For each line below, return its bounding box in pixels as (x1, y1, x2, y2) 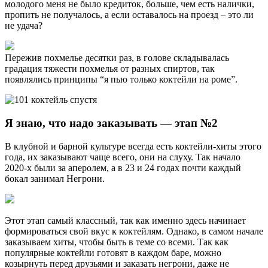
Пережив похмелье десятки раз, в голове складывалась (5, 53, 229, 63)
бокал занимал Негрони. (5, 173, 107, 184)
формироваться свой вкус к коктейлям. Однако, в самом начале (5, 226, 263, 236)
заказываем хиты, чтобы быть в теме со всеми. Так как (5, 236, 229, 247)
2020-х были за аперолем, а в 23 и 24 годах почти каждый (5, 162, 241, 173)
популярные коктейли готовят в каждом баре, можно (5, 247, 221, 258)
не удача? (5, 20, 42, 31)
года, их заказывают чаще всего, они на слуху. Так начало (5, 151, 240, 162)
